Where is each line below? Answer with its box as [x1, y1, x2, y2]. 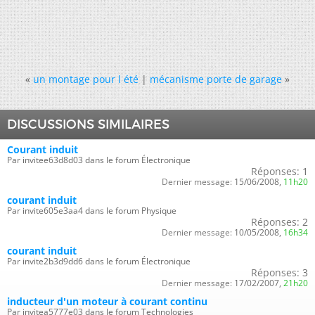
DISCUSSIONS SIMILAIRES [7, 116, 169, 132]
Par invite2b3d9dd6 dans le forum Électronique [7, 255, 191, 267]
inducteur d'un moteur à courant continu [7, 294, 207, 308]
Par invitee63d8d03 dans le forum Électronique [7, 153, 191, 166]
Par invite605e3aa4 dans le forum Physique [7, 204, 176, 217]
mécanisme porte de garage [150, 72, 282, 86]
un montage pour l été [33, 72, 139, 86]
